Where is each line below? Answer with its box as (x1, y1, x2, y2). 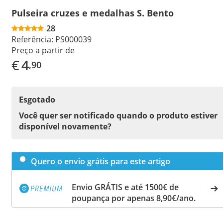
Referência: (11, 33, 53, 45)
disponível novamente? (19, 120, 111, 132)
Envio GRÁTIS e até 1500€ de (72, 181, 179, 193)
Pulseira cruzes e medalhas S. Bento (11, 6, 174, 19)
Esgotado (19, 94, 55, 105)
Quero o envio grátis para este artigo (31, 155, 170, 167)
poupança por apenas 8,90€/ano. (72, 192, 196, 204)
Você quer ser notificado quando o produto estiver (19, 110, 218, 121)
